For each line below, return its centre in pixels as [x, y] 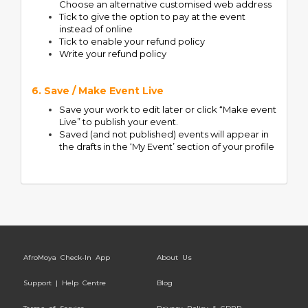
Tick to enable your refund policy [132, 41]
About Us [174, 257]
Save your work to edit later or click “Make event [168, 109]
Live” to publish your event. [119, 122]
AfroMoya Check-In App [67, 257]
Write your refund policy [113, 54]
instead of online [96, 29]
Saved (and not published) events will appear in [164, 134]
